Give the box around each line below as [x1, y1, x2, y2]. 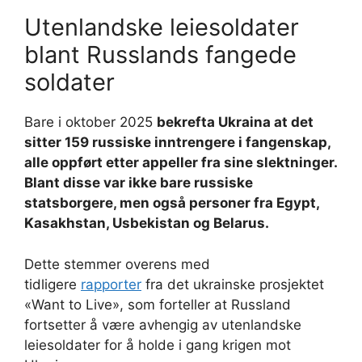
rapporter [81, 276, 141, 293]
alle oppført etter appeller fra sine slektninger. [24, 154, 337, 171]
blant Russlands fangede [24, 40, 297, 69]
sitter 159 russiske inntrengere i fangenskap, [24, 134, 330, 151]
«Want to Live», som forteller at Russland [24, 296, 291, 313]
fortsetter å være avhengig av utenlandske [24, 316, 301, 333]
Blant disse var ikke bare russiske [24, 175, 253, 192]
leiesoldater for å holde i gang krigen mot [24, 336, 291, 353]
